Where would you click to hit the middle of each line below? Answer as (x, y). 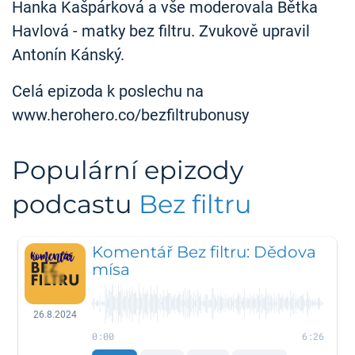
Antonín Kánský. (68, 55)
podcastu (75, 204)
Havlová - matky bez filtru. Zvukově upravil (161, 31)
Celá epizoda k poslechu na (108, 92)
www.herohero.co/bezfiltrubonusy (130, 115)
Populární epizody (128, 170)
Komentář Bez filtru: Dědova (204, 252)
